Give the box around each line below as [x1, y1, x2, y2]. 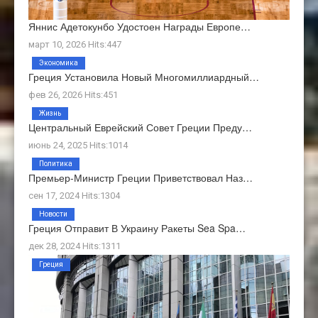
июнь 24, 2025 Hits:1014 [28, 139, 128, 150]
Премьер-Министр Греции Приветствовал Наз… [28, 170, 253, 185]
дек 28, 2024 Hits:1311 [28, 240, 121, 251]
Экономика [39, 58, 78, 67]
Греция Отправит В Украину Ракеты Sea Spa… [28, 220, 246, 235]
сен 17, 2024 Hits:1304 [28, 190, 120, 201]
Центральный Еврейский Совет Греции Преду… [28, 119, 252, 134]
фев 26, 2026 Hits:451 [28, 89, 118, 100]
